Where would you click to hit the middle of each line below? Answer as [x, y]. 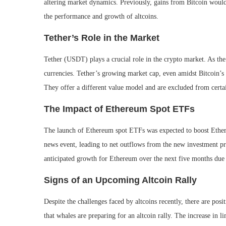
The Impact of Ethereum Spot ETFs [119, 109]
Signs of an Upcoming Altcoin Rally [120, 180]
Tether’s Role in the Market [102, 38]
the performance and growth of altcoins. [101, 16]
